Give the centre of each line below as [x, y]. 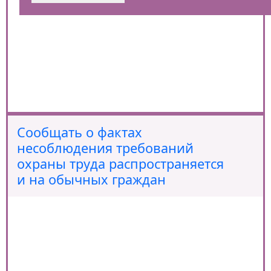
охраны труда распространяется [120, 164]
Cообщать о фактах [80, 132]
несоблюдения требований [105, 148]
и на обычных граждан [91, 179]
